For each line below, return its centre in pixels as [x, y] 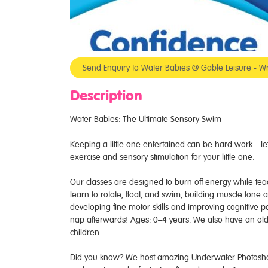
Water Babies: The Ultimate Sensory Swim [146, 119]
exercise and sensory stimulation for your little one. [162, 157]
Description [106, 96]
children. [86, 232]
